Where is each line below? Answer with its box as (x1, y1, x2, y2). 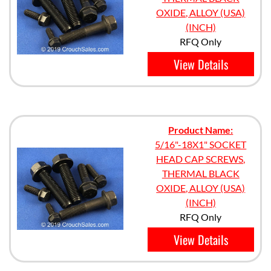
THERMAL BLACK (162, 168, 240, 179)
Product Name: (168, 124, 233, 135)
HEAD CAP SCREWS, (156, 153, 246, 165)
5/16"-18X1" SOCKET (155, 139, 247, 150)
